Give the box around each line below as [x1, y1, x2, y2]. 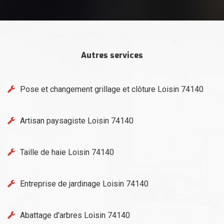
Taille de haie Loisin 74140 [20, 147, 114, 157]
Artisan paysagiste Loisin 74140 [20, 116, 133, 125]
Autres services [81, 50, 143, 60]
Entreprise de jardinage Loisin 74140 [20, 179, 148, 188]
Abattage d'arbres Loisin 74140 [20, 210, 130, 220]
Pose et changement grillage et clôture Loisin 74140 [20, 84, 203, 94]
